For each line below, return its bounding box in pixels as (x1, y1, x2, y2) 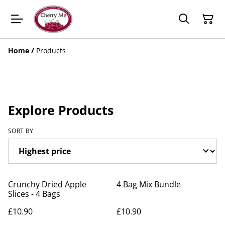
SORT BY (8, 126, 34, 135)
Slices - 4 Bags (8, 188, 60, 199)
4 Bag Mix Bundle (117, 178, 181, 190)
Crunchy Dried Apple (8, 178, 86, 190)
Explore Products (8, 101, 114, 119)
